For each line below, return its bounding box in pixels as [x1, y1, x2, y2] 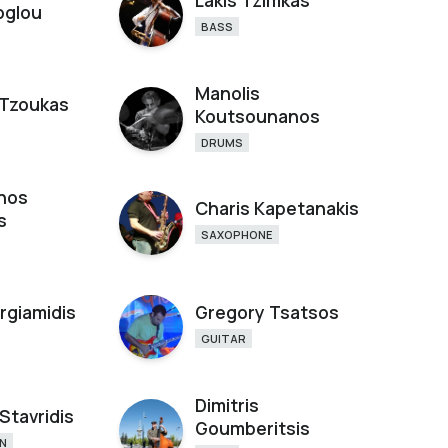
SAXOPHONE [201, 227, 274, 242]
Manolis [195, 80, 261, 105]
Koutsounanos [195, 103, 321, 128]
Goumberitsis [195, 415, 311, 440]
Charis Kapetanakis [195, 196, 360, 220]
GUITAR [201, 331, 247, 346]
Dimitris [195, 392, 260, 417]
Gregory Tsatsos [195, 300, 340, 324]
